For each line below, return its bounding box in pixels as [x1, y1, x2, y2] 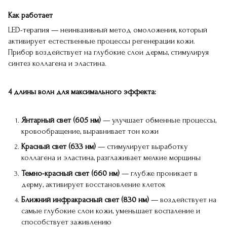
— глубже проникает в [122, 168, 198, 178]
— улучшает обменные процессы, [101, 116, 216, 125]
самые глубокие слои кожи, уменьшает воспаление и [21, 206, 200, 216]
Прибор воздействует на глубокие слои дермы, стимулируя [8, 48, 209, 57]
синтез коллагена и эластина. [8, 59, 106, 68]
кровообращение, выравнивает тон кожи [21, 127, 159, 136]
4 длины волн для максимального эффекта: [8, 87, 156, 96]
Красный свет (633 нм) [21, 142, 96, 152]
